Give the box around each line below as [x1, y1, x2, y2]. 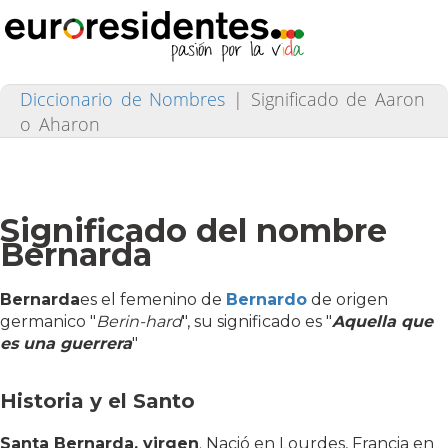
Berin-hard [96, 311, 182, 331]
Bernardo [226, 289, 307, 309]
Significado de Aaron [250, 87, 426, 111]
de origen [307, 289, 388, 309]
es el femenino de [80, 289, 226, 309]
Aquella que [332, 311, 433, 331]
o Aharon [20, 112, 100, 136]
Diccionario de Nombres [20, 87, 226, 111]
